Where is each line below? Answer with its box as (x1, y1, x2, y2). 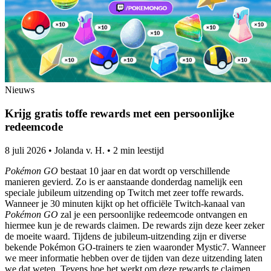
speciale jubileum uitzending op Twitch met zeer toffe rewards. (5, 187, 244, 198)
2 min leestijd (113, 145, 164, 155)
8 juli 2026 (5, 145, 46, 155)
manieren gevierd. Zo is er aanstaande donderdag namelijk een (5, 176, 243, 187)
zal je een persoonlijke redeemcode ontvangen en (58, 209, 247, 220)
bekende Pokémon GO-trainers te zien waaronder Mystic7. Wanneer (5, 241, 266, 252)
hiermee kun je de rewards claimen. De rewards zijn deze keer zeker (5, 220, 264, 230)
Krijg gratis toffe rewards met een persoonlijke (5, 106, 234, 120)
